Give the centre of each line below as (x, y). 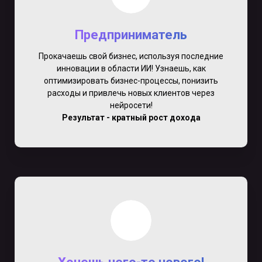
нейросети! (131, 105)
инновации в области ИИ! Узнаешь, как (131, 68)
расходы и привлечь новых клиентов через (131, 93)
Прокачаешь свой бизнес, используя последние (131, 56)
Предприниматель (131, 35)
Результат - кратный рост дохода (131, 117)
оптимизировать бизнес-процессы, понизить (131, 80)
